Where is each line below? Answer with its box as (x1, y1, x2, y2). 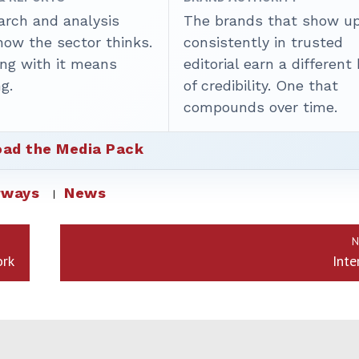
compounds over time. (184, 99, 338, 116)
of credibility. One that (184, 77, 339, 95)
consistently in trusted (184, 34, 344, 51)
